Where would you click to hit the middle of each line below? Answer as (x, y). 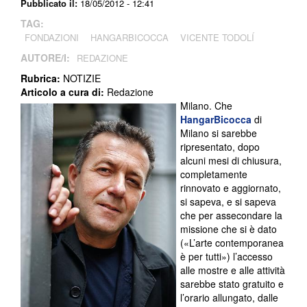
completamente (213, 174)
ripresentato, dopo (220, 147)
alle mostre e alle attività (232, 270)
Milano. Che (206, 106)
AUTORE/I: (47, 58)
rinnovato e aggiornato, (230, 188)
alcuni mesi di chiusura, (231, 161)
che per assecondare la (231, 216)
